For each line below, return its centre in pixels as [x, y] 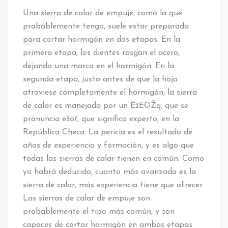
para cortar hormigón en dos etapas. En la [102, 39]
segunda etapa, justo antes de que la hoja [100, 79]
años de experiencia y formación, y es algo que [108, 145]
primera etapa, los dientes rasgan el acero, [101, 53]
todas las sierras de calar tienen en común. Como [113, 159]
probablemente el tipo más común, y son [99, 211]
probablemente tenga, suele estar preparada [106, 26]
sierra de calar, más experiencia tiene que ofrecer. [113, 185]
